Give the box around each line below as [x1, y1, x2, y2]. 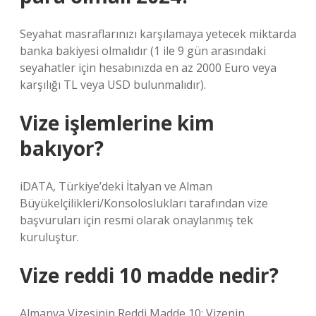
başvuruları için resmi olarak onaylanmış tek [20, 212, 253, 228]
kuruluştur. [20, 229, 79, 245]
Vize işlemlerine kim [20, 109, 214, 136]
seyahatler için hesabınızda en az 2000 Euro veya [20, 60, 276, 75]
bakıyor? [20, 135, 104, 162]
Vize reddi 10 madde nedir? [20, 262, 279, 288]
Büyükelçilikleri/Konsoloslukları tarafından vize [20, 195, 268, 211]
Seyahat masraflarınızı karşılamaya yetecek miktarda [20, 26, 296, 42]
